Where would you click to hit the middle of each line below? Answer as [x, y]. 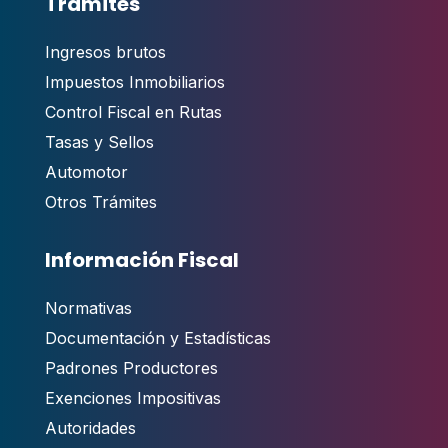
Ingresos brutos [105, 52]
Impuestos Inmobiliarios [134, 82]
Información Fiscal [141, 260]
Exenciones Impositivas [132, 398]
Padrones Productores [131, 368]
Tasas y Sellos [99, 142]
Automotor [86, 172]
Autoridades [90, 428]
